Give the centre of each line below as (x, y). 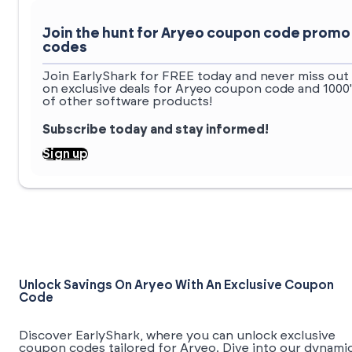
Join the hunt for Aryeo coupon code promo (196, 34)
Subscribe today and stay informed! (156, 130)
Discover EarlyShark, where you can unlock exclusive (177, 336)
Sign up (65, 154)
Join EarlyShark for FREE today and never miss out (196, 77)
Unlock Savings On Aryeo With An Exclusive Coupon (176, 286)
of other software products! (127, 102)
